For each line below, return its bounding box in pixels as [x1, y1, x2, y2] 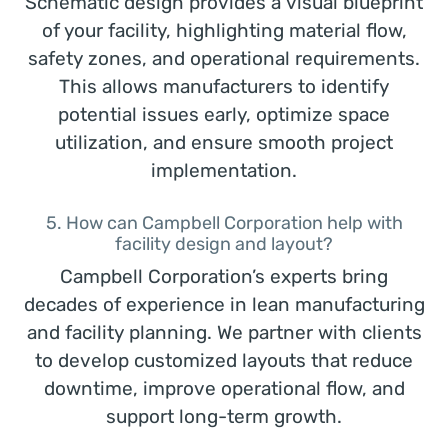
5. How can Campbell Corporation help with [45, 212, 403, 234]
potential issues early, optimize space [58, 103, 390, 126]
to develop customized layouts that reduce [35, 349, 413, 372]
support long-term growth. [106, 405, 342, 428]
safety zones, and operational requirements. [28, 47, 420, 70]
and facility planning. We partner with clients [26, 321, 422, 344]
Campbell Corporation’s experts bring [60, 265, 388, 288]
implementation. [151, 159, 297, 182]
